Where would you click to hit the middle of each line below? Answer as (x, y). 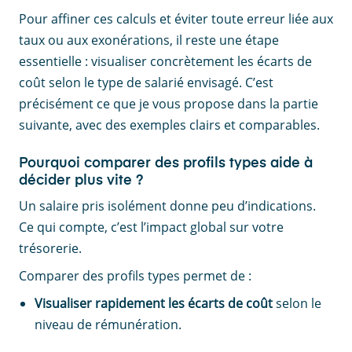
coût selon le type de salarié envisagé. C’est (146, 83)
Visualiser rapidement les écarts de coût (154, 304)
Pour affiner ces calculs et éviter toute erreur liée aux (176, 19)
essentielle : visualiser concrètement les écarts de (165, 62)
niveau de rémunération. (108, 325)
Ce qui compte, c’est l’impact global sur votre (151, 227)
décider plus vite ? (81, 181)
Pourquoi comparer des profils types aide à (166, 164)
